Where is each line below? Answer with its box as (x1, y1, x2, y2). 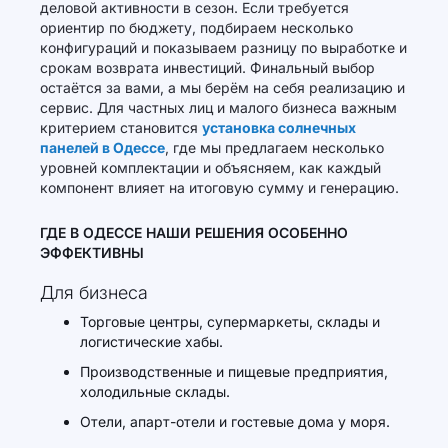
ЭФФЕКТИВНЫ (40, 244, 144, 261)
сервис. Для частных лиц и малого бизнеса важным (40, 99, 397, 116)
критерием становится (40, 119, 202, 136)
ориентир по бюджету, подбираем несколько (40, 19, 353, 36)
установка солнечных (202, 119, 356, 136)
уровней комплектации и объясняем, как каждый (40, 159, 381, 176)
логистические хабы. (80, 333, 223, 350)
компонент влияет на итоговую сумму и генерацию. (40, 179, 399, 196)
